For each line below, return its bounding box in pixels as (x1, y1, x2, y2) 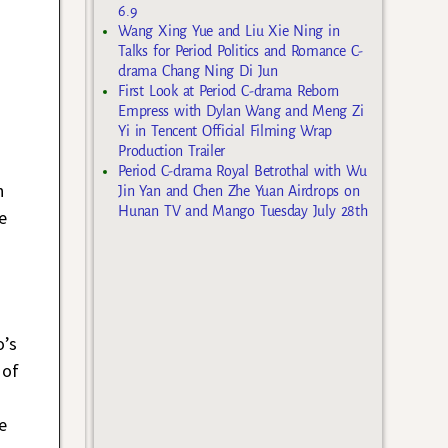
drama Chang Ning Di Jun (118, 63, 278, 80)
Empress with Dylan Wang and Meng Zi (118, 103, 364, 120)
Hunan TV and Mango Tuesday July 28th (118, 203, 368, 220)
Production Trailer (118, 143, 225, 160)
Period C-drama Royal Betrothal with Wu (118, 163, 367, 180)
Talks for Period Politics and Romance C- (118, 43, 363, 60)
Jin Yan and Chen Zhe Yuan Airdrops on (118, 183, 360, 200)
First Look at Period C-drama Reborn (118, 83, 340, 100)
